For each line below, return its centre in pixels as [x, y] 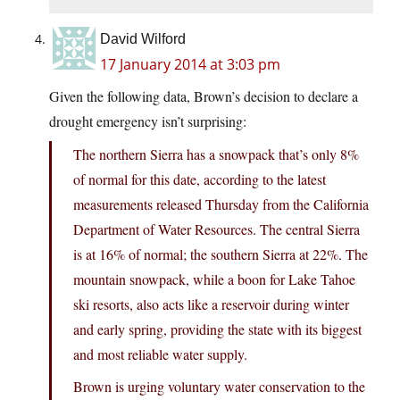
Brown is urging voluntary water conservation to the [219, 387]
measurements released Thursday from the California [221, 204]
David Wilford [143, 39]
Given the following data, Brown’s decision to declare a [204, 96]
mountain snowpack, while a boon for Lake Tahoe [214, 279]
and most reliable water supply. [160, 354]
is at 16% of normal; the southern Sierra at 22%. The [221, 254]
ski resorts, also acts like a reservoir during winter [211, 304]
